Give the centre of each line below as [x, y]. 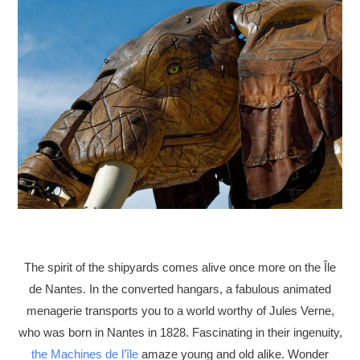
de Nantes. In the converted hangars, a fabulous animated [180, 290]
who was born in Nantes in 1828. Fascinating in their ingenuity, [180, 333]
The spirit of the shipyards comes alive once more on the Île [180, 268]
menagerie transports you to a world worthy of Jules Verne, [180, 311]
